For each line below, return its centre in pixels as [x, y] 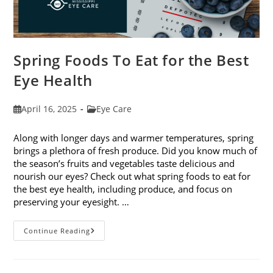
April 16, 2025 [49, 109]
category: [105, 121]
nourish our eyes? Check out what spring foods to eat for [132, 176]
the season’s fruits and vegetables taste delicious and [124, 164]
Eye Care [114, 109]
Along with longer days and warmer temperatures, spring [134, 138]
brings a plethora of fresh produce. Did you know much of [136, 151]
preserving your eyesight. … [72, 202]
